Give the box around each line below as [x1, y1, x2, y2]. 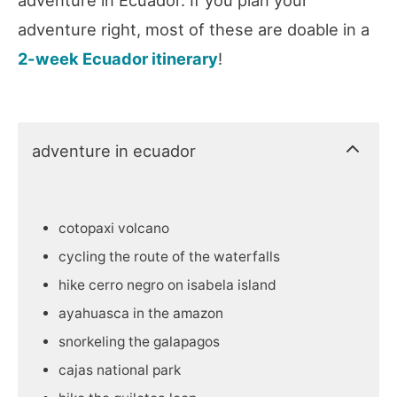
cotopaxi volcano [58, 220, 169, 237]
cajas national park [58, 362, 181, 379]
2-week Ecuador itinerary [18, 48, 218, 68]
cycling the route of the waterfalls [58, 248, 280, 266]
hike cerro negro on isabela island [58, 276, 276, 294]
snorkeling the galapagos [58, 333, 220, 351]
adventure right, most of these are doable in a [18, 19, 370, 39]
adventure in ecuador [32, 141, 196, 161]
